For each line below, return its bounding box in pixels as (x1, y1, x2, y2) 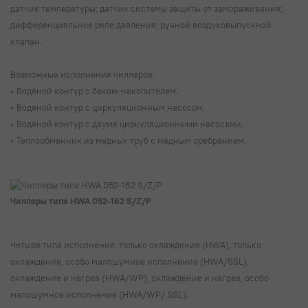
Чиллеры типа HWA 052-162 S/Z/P (10, 195, 151, 206)
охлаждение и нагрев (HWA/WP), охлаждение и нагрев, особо (10, 272, 269, 283)
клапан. (10, 35, 44, 47)
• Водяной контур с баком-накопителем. (10, 85, 180, 96)
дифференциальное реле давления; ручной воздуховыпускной (10, 19, 272, 30)
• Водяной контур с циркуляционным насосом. (10, 101, 207, 113)
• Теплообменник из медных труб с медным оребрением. (10, 134, 248, 146)
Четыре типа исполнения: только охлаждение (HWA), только (10, 239, 261, 250)
